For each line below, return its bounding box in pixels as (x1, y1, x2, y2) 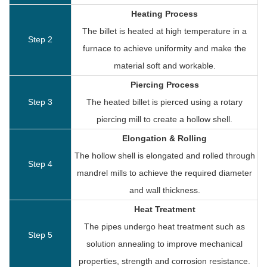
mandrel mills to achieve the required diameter (77, 167, 252, 178)
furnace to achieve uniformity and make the (83, 43, 246, 53)
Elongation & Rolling (122, 133, 207, 143)
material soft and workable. (113, 60, 216, 70)
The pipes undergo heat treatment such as (84, 221, 245, 231)
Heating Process (131, 8, 198, 18)
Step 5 (28, 229, 52, 240)
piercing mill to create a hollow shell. (97, 114, 232, 124)
